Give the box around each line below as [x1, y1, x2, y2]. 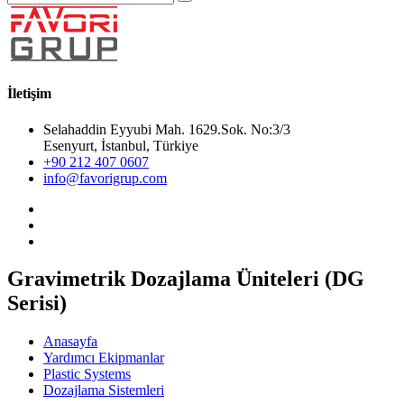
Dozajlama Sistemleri [43, 382, 164, 399]
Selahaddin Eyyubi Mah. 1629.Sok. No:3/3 [43, 121, 290, 137]
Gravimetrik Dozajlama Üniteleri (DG [7, 267, 364, 291]
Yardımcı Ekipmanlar [43, 350, 164, 366]
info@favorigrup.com [43, 170, 167, 186]
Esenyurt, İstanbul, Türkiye [43, 137, 198, 153]
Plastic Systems [43, 366, 131, 382]
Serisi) [7, 291, 67, 316]
